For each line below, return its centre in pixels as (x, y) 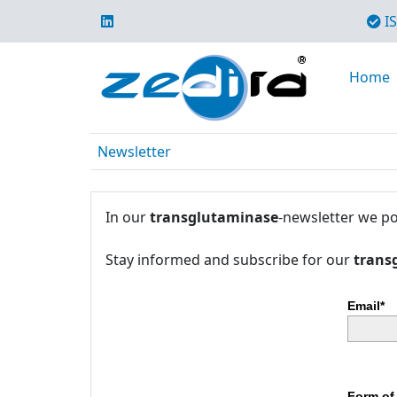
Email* (366, 306)
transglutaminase (214, 217)
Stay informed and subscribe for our (230, 260)
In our (128, 217)
